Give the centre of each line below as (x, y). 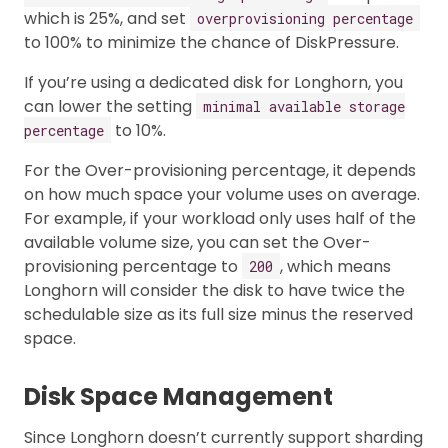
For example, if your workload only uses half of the (220, 218)
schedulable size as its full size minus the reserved (218, 314)
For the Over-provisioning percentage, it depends (220, 170)
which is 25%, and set (107, 18)
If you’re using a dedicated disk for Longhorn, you (213, 82)
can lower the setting (110, 106)
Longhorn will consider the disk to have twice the (214, 290)
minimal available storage (304, 106)
